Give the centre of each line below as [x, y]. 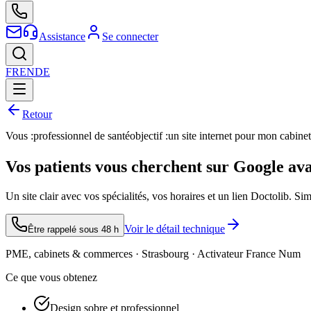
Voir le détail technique [175, 228]
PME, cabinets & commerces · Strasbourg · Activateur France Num [153, 253]
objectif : [149, 136]
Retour [37, 114]
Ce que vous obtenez [51, 277]
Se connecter [130, 36]
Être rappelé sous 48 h [73, 229]
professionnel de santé [82, 136]
